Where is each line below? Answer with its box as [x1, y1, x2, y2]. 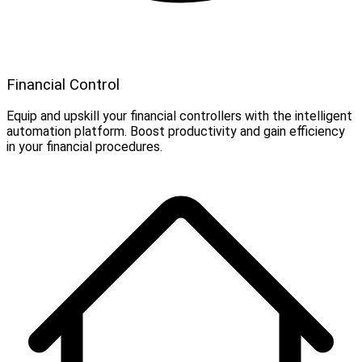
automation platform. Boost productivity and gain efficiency [6, 124, 345, 140]
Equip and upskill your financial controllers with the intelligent [6, 108, 352, 124]
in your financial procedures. [6, 139, 162, 155]
